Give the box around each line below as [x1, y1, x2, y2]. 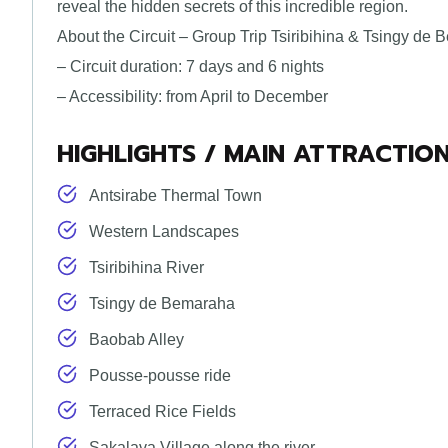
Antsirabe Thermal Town [89, 187, 262, 205]
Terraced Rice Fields [89, 403, 236, 421]
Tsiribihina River [89, 259, 204, 277]
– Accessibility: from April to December [57, 88, 328, 106]
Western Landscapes [89, 223, 239, 241]
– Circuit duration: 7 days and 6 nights [57, 58, 324, 76]
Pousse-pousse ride [89, 367, 231, 385]
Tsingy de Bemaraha [89, 295, 235, 313]
